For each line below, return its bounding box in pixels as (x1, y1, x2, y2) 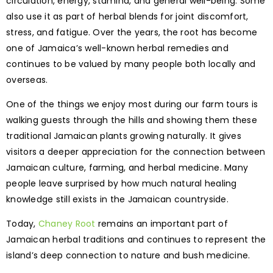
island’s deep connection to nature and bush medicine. (6, 249, 250, 262)
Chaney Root (38, 218, 96, 230)
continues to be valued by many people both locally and (6, 58, 256, 71)
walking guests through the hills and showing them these (6, 114, 257, 127)
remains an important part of (95, 218, 228, 230)
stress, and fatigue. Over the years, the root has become (6, 26, 257, 39)
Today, (6, 218, 38, 230)
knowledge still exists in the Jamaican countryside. (6, 193, 229, 206)
